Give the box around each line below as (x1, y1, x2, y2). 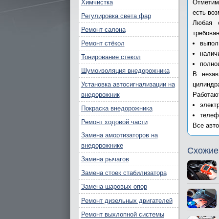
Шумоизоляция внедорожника (81, 67, 170, 74)
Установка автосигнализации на (81, 81, 175, 88)
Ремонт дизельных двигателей (81, 197, 173, 204)
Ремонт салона (81, 26, 126, 33)
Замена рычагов (81, 155, 129, 163)
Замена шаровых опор (81, 183, 147, 190)
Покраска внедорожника (81, 105, 153, 112)
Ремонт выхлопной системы (81, 211, 164, 218)
